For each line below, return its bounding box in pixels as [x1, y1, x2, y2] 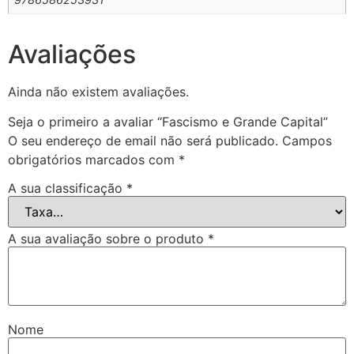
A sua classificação [8, 180, 126, 197]
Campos [282, 133, 332, 149]
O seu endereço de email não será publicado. [8, 133, 278, 149]
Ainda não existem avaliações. [8, 84, 189, 100]
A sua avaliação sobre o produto [8, 231, 208, 247]
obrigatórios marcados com [8, 152, 179, 168]
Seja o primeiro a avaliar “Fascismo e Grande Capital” [8, 114, 328, 130]
